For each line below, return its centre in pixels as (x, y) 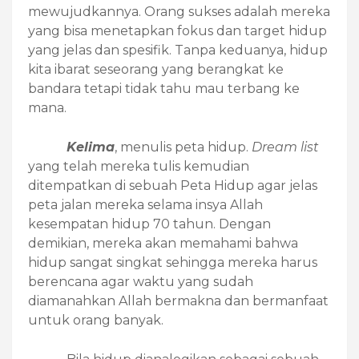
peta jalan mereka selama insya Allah (145, 205)
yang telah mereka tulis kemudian (139, 167)
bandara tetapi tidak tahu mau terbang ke (164, 89)
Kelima (91, 147)
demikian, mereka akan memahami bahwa (163, 244)
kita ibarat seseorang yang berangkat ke (156, 70)
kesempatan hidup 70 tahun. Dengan (149, 224)
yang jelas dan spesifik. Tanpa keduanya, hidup (178, 50)
